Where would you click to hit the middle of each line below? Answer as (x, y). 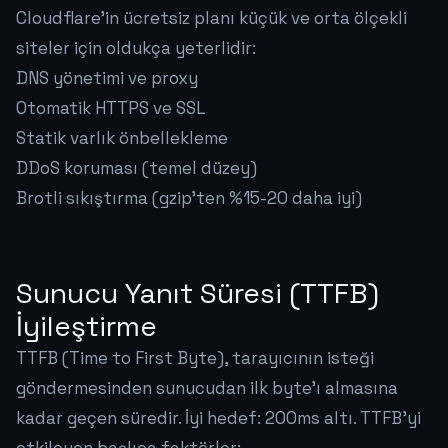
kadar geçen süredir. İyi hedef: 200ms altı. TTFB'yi (218, 418)
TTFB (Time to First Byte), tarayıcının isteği (195, 358)
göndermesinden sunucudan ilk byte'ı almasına (207, 388)
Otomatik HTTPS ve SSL (111, 108)
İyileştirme (86, 326)
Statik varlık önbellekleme (122, 138)
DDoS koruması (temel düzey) (136, 168)
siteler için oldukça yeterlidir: (136, 48)
